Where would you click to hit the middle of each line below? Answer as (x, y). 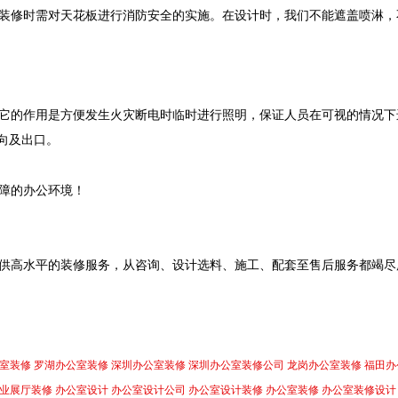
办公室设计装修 (226, 390)
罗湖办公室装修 (71, 365)
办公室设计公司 (148, 390)
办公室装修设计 (359, 390)
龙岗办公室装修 (324, 365)
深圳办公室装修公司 (236, 365)
